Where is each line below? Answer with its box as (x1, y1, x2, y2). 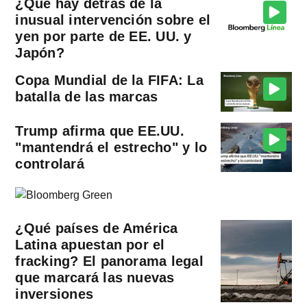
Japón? (15, 45, 64, 60)
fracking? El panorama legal (15, 254, 204, 269)
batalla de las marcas (15, 88, 158, 104)
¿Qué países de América (15, 221, 178, 236)
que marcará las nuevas (15, 270, 175, 286)
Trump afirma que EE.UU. (15, 123, 184, 139)
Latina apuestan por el (15, 237, 165, 253)
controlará (15, 156, 84, 172)
